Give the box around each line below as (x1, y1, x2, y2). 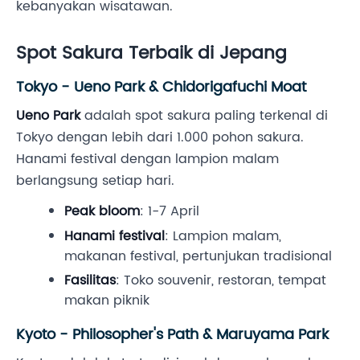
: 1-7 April (140, 201, 199, 223)
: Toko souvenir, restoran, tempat (116, 270, 326, 292)
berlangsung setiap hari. (16, 170, 174, 192)
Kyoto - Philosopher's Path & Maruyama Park (16, 323, 329, 347)
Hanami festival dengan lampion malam (16, 149, 279, 170)
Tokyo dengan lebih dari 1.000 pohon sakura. (16, 127, 304, 149)
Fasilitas (64, 270, 116, 292)
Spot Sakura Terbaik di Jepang (16, 39, 287, 69)
